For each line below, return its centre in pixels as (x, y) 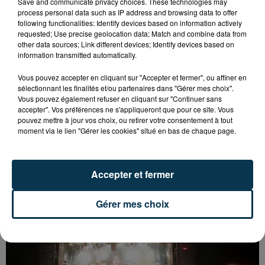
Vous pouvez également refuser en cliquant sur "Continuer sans (120, 98)
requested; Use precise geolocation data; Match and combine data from (132, 33)
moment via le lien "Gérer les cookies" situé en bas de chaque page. (127, 130)
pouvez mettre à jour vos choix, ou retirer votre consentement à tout (125, 120)
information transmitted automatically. (77, 55)
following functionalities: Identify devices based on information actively (130, 23)
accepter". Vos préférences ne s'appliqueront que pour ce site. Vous (126, 109)
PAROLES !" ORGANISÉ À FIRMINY (95, 188)
